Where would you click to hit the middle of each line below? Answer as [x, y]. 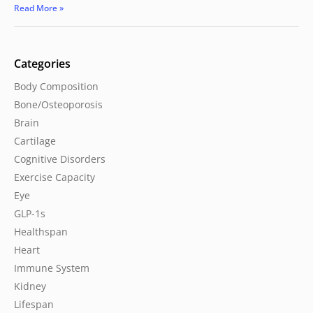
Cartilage [35, 141]
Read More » [39, 8]
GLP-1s [30, 213]
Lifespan [34, 304]
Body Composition [56, 86]
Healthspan [41, 232]
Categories [42, 64]
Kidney [30, 286]
